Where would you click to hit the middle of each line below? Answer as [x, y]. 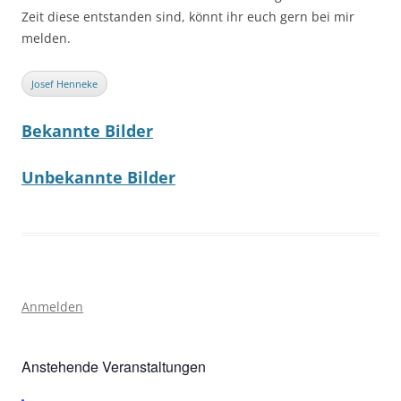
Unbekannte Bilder [98, 177]
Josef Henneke [64, 84]
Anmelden [52, 307]
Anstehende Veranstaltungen [114, 367]
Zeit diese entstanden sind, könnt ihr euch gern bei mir [188, 17]
